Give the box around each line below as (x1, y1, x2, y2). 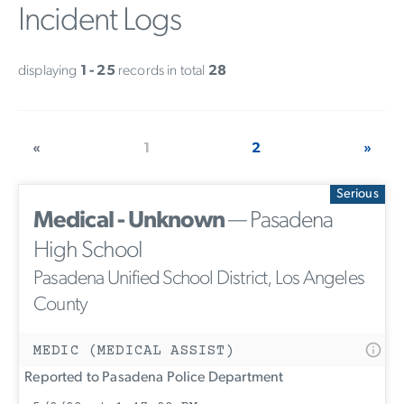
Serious (335, 187, 379, 201)
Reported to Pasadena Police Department (19, 370, 284, 385)
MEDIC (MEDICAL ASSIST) (33, 342, 235, 359)
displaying (18, 63, 80, 78)
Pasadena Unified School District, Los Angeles (33, 268, 365, 289)
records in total (115, 63, 208, 78)
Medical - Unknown (33, 208, 225, 234)
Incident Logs (18, 5, 181, 38)
